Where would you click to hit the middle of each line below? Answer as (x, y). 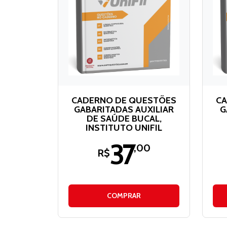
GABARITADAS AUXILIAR (124, 109)
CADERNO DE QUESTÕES (124, 100)
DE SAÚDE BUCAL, (124, 118)
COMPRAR (124, 195)
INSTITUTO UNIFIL (124, 127)
